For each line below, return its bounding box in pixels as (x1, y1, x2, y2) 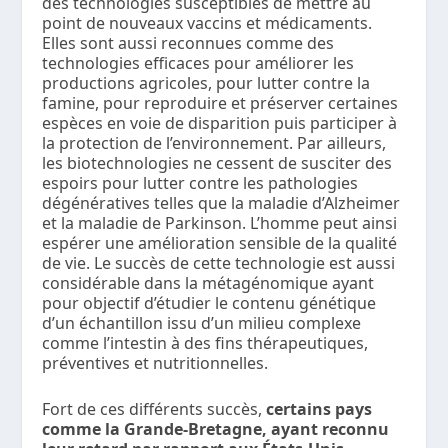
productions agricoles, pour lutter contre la (42, 72, 371, 95)
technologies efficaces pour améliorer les (42, 52, 355, 75)
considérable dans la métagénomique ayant (42, 272, 375, 295)
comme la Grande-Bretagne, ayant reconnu (42, 417, 390, 440)
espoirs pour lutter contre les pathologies (42, 172, 359, 195)
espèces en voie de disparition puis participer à (42, 112, 398, 135)
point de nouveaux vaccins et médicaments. (42, 12, 373, 35)
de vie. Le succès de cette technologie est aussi (42, 252, 396, 275)
